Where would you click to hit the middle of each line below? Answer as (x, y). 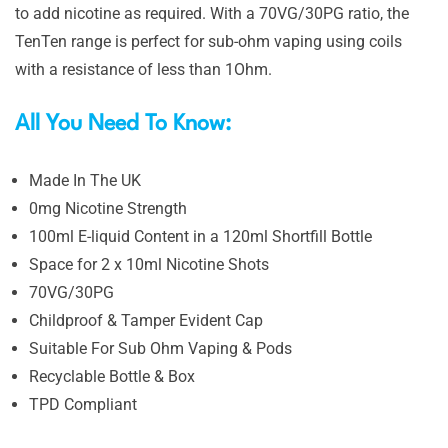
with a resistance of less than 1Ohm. (143, 69)
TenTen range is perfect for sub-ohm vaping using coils (208, 41)
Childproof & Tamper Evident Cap (146, 320)
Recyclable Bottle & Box (112, 376)
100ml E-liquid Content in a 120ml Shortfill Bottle (200, 236)
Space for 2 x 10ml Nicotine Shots (149, 264)
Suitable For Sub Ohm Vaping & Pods (160, 348)
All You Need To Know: (126, 124)
